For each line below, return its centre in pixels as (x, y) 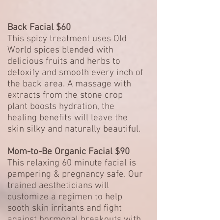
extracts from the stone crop (65, 96)
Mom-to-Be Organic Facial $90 (69, 152)
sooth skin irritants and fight (65, 208)
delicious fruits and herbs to (64, 62)
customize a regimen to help (65, 197)
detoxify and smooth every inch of (75, 73)
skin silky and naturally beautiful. (74, 129)
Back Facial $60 (39, 28)
